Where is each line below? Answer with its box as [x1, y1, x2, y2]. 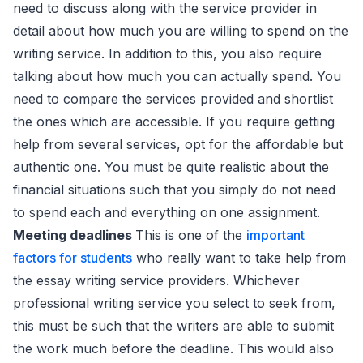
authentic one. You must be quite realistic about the [13, 159, 329, 176]
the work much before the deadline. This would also [13, 340, 334, 357]
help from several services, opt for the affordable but [13, 136, 343, 153]
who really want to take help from [132, 250, 346, 267]
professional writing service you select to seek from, [13, 295, 335, 312]
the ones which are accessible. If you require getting [13, 113, 335, 130]
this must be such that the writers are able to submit [13, 318, 334, 335]
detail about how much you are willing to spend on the [13, 23, 348, 40]
